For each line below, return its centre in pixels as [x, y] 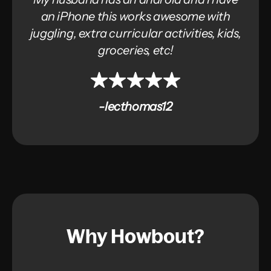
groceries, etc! [135, 50]
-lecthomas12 [135, 106]
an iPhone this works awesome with [135, 16]
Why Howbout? [135, 236]
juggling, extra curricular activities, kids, [135, 33]
